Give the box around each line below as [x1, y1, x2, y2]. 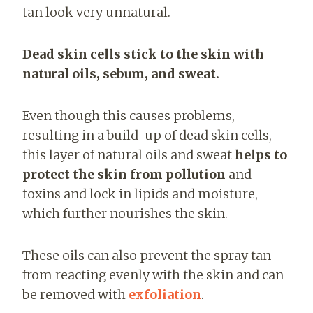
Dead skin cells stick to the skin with [22, 45, 264, 62]
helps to [235, 146, 287, 163]
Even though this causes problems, [22, 107, 235, 124]
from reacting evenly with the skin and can [22, 266, 284, 283]
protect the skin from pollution [22, 166, 226, 182]
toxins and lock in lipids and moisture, [22, 185, 258, 202]
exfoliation [129, 286, 201, 303]
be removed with [22, 286, 129, 303]
